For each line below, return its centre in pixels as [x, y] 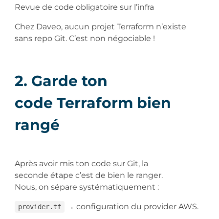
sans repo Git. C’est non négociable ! [86, 38]
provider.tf [39, 207]
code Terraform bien [93, 103]
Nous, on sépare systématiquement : [88, 187]
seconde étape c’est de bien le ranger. [90, 175]
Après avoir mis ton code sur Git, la [81, 163]
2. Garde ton [61, 81]
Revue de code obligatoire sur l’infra [85, 7]
